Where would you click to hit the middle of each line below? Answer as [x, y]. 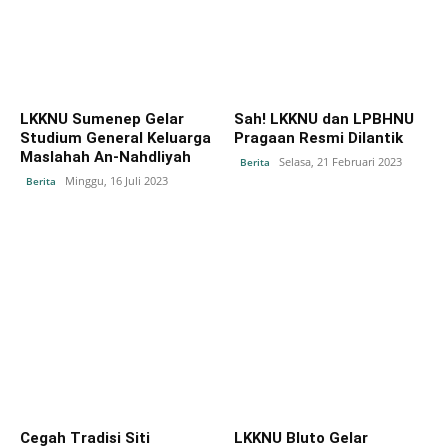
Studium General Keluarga [115, 137]
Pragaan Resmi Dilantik [318, 137]
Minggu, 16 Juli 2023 [116, 180]
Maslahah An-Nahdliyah [105, 156]
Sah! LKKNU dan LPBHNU [324, 118]
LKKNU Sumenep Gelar [102, 118]
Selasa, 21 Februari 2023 [340, 161]
